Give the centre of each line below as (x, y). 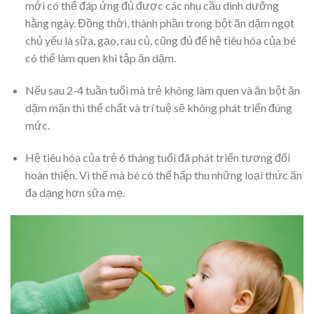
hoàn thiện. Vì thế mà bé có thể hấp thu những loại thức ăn (163, 175)
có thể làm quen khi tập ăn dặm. (100, 57)
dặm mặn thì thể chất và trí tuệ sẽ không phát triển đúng (158, 107)
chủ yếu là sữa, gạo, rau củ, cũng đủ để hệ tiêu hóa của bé (160, 40)
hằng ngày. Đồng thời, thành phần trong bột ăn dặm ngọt (159, 22)
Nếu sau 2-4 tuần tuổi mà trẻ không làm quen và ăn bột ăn (162, 90)
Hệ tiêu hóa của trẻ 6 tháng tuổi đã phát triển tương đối (157, 157)
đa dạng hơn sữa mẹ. (75, 192)
